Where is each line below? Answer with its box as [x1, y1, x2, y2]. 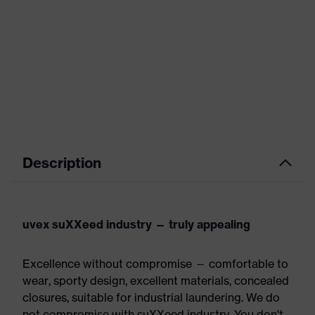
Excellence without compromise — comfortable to [22, 257, 288, 271]
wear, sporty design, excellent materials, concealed [22, 274, 289, 288]
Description [22, 154, 101, 172]
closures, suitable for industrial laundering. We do [22, 290, 280, 304]
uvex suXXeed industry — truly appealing [22, 217, 250, 231]
